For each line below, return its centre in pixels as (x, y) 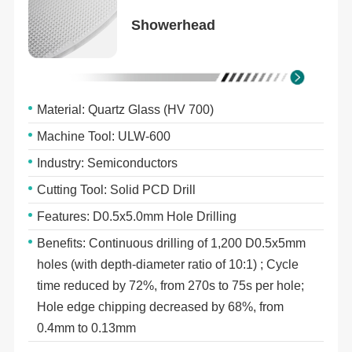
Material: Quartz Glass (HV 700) (126, 110)
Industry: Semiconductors (108, 163)
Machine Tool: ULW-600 (104, 137)
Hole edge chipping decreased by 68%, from (161, 307)
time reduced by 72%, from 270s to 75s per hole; (171, 286)
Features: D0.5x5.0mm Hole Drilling (137, 217)
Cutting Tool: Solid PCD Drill (117, 190)
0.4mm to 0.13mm (87, 328)
